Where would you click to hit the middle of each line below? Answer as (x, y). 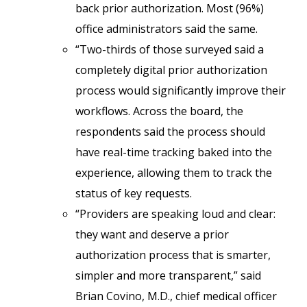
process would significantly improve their (181, 90)
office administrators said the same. (167, 29)
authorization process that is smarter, (173, 255)
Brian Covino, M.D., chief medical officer (176, 296)
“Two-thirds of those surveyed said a (170, 49)
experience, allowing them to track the (174, 173)
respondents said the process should (170, 132)
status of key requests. (134, 193)
